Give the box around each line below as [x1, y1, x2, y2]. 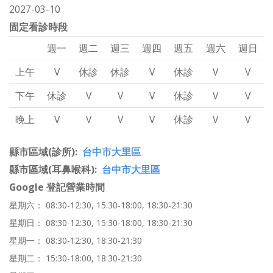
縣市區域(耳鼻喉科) [9, 163, 94, 177]
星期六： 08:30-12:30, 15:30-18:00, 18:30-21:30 [9, 199, 193, 211]
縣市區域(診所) [9, 145, 75, 159]
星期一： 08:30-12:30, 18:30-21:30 [9, 235, 142, 247]
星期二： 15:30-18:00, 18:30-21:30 [9, 252, 142, 264]
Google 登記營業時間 [9, 180, 105, 194]
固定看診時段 [9, 20, 68, 34]
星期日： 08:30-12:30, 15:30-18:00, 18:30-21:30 [9, 217, 193, 229]
